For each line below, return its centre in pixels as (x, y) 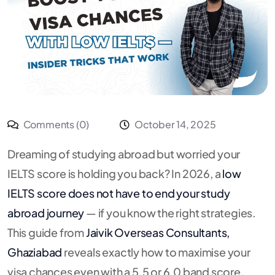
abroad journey (46, 212)
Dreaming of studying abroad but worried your (124, 153)
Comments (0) (55, 124)
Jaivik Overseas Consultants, (158, 232)
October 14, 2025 (175, 124)
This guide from (47, 232)
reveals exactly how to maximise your (156, 252)
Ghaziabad (35, 252)
